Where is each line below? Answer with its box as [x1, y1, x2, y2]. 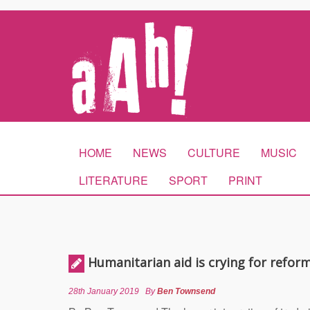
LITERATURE [79, 172, 148, 188]
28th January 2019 [69, 286, 139, 296]
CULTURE [188, 145, 240, 161]
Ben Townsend [157, 286, 215, 296]
